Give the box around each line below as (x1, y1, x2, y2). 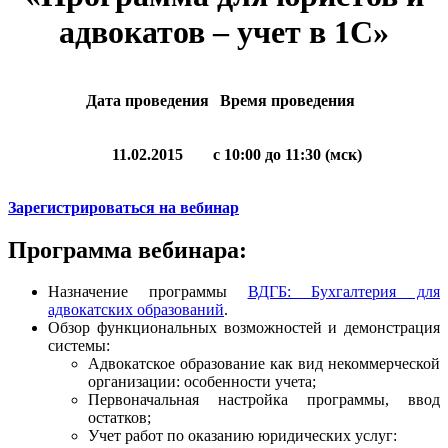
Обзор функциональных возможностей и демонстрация (48, 319, 440, 337)
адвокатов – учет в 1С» (59, 14, 389, 51)
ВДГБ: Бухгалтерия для (247, 283, 440, 301)
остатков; (88, 409, 151, 427)
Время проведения (220, 91, 355, 109)
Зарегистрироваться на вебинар (8, 198, 239, 216)
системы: (48, 337, 110, 355)
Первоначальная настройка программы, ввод (88, 391, 440, 409)
